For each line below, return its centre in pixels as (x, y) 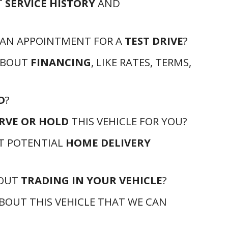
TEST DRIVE (154, 41)
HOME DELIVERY (108, 142)
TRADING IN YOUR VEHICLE (92, 180)
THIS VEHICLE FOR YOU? (128, 121)
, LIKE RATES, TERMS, (141, 62)
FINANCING (61, 62)
